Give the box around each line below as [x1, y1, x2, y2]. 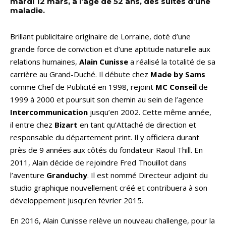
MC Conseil [155, 81, 197, 92]
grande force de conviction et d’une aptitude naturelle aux [10, 43, 210, 54]
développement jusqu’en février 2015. [10, 195, 143, 205]
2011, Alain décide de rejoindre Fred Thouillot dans [10, 157, 187, 167]
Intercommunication [10, 106, 88, 117]
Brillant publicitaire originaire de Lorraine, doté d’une [10, 31, 191, 41]
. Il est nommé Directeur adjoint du [87, 169, 208, 180]
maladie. [10, 5, 45, 15]
